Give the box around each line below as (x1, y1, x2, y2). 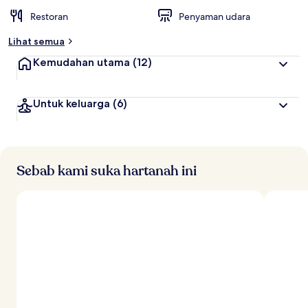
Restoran (30, 10, 68, 23)
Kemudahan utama (33, 56, 130, 69)
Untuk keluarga (33, 97, 110, 110)
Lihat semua (8, 35, 65, 47)
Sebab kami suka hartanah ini (16, 162, 197, 180)
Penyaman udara (179, 10, 250, 23)
